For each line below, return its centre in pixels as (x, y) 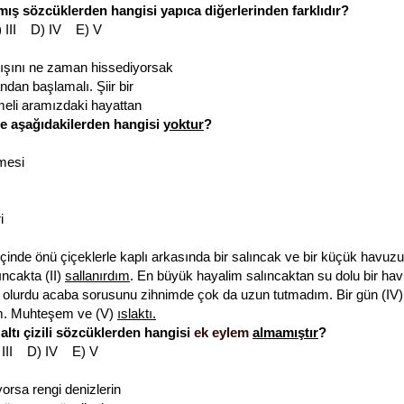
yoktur (184, 124)
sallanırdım (97, 276)
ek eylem (221, 333)
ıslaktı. (137, 314)
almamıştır (285, 333)
